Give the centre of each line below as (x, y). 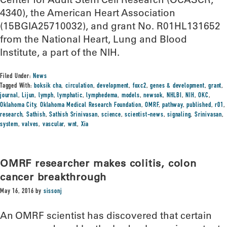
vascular (53, 125)
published (199, 105)
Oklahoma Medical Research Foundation (91, 105)
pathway (173, 105)
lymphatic (70, 96)
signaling (179, 115)
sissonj (53, 192)
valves (30, 125)
